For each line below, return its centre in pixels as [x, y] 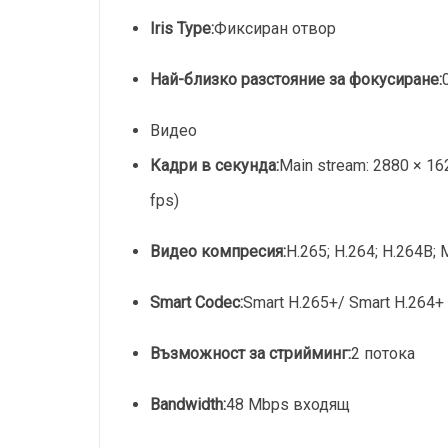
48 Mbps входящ [288, 404]
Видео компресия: [218, 251]
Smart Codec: [197, 302]
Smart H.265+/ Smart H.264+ [344, 302]
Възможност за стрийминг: [251, 353]
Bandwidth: [188, 404]
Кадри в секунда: [215, 165]
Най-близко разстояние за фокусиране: [296, 79]
